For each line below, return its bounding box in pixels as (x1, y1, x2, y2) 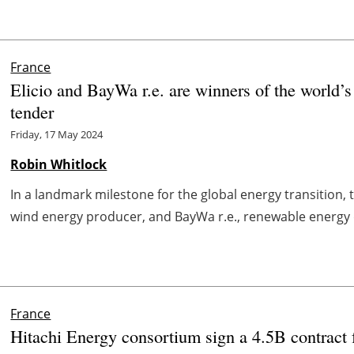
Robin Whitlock (10, 155, 107, 173)
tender (10, 99, 55, 123)
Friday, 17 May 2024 (10, 126, 104, 141)
